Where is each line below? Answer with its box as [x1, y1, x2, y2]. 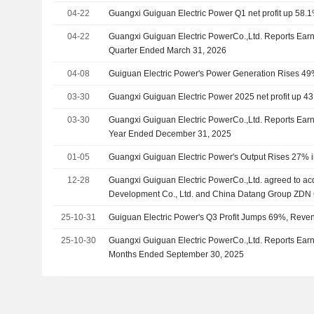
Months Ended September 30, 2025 [109, 250, 245, 259]
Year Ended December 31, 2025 [109, 129, 232, 139]
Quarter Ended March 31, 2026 [109, 46, 227, 55]
